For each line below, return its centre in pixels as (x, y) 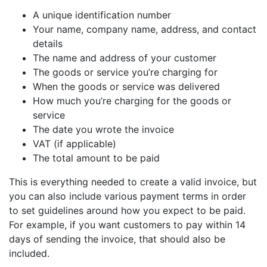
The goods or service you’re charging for (125, 72)
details (48, 44)
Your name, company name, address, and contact (145, 30)
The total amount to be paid (96, 158)
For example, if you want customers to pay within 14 (127, 225)
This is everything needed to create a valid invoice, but (133, 182)
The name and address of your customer (125, 58)
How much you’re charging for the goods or (132, 101)
